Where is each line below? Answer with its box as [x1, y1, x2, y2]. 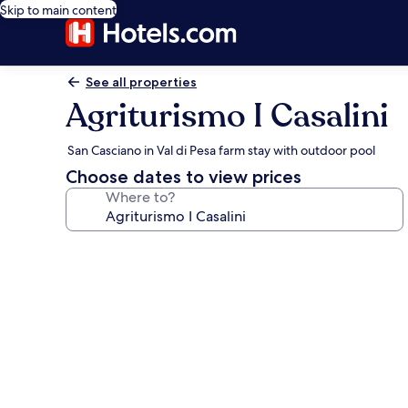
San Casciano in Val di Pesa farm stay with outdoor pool [67, 142, 375, 158]
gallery [65, 264, 138, 291]
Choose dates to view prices [66, 166, 301, 188]
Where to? [106, 188, 175, 207]
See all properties [86, 74, 197, 90]
